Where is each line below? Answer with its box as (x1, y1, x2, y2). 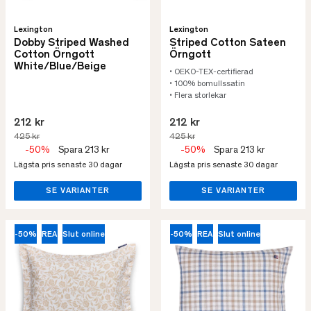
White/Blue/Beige (14, 61, 106, 72)
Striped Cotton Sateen (169, 37, 286, 49)
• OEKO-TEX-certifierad (169, 68, 255, 76)
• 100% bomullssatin (169, 80, 245, 88)
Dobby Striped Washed (14, 37, 129, 49)
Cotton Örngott (14, 49, 94, 60)
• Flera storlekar (169, 92, 226, 100)
